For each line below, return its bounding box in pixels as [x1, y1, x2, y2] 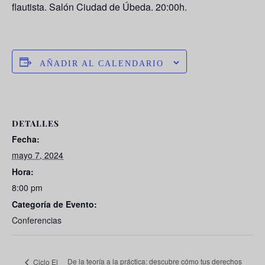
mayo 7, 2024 [12, 149, 63, 161]
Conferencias [12, 214, 62, 227]
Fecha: [12, 133, 40, 146]
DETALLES [12, 118, 59, 130]
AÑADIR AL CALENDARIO [39, 59, 164, 69]
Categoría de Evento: [12, 198, 97, 211]
